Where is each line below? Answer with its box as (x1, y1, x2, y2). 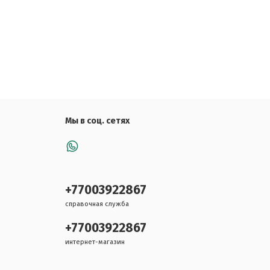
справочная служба (65, 200, 129, 209)
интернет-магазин (65, 238, 125, 246)
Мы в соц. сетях (65, 116, 130, 127)
